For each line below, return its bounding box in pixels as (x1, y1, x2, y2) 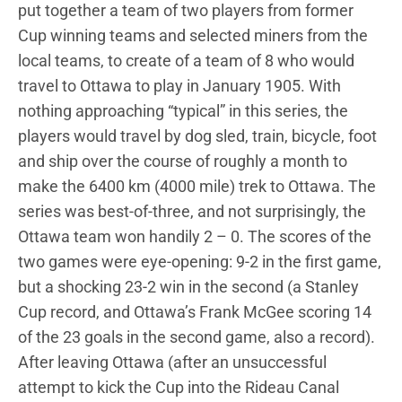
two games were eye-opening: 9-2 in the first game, (18, 251, 381, 271)
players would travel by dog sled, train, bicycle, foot (18, 126, 377, 145)
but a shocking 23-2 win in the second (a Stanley (18, 276, 359, 296)
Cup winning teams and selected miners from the (18, 25, 368, 45)
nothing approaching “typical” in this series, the (18, 100, 348, 120)
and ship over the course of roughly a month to (18, 151, 347, 170)
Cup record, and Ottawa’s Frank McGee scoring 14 (18, 301, 371, 321)
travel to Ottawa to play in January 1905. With (18, 75, 341, 95)
